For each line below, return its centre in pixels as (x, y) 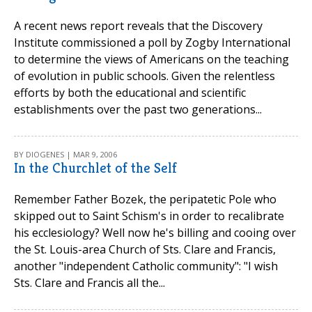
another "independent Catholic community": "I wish (146, 266)
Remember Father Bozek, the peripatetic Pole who (145, 199)
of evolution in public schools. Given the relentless (145, 76)
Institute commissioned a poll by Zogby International (152, 42)
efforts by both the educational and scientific (130, 93)
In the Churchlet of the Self (95, 168)
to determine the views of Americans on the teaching (151, 59)
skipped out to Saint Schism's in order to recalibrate (149, 216)
